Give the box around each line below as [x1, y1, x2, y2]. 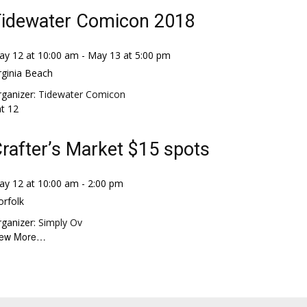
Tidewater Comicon [38, 88, 125, 101]
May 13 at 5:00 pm [88, 49, 171, 62]
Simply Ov [38, 216, 82, 229]
